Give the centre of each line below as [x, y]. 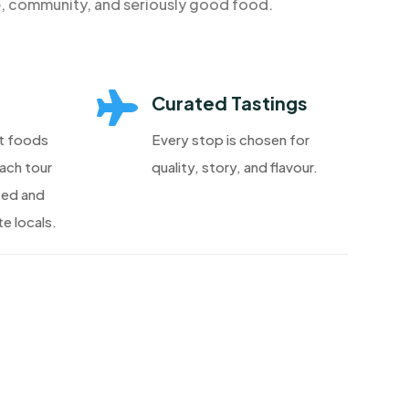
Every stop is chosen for [230, 140]
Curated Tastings [229, 103]
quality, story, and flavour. [234, 167]
